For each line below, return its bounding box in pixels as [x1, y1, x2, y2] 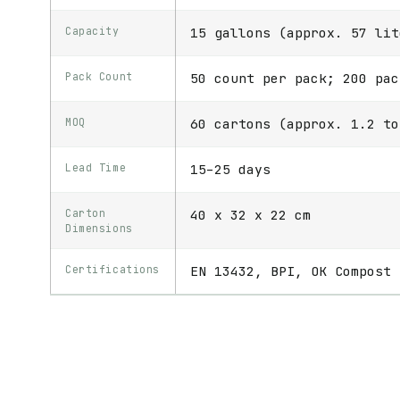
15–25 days [190, 161, 271, 179]
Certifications [65, 262, 161, 277]
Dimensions [65, 221, 133, 236]
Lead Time [65, 161, 127, 175]
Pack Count [65, 70, 133, 84]
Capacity [65, 24, 120, 38]
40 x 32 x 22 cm [190, 206, 311, 224]
